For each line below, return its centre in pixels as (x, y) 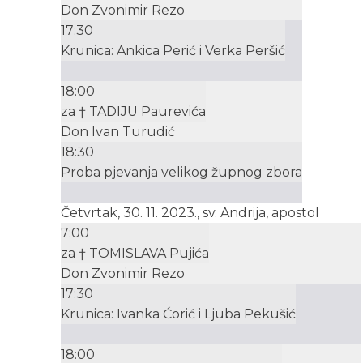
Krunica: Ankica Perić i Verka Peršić (173, 51)
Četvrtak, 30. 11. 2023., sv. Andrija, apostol (190, 213)
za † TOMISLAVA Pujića (135, 254)
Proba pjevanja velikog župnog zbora (181, 173)
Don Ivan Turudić (118, 132)
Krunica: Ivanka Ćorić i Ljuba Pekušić (178, 314)
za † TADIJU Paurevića (133, 112)
